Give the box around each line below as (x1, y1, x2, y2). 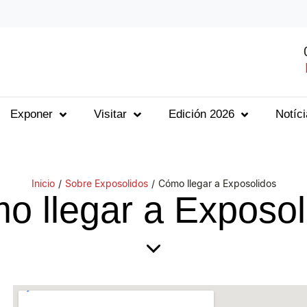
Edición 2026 (168, 108, 234, 121)
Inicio (31, 177, 55, 189)
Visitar (94, 108, 127, 121)
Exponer (10, 108, 53, 121)
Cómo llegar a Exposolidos (158, 177, 276, 189)
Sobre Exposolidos (64, 177, 148, 189)
